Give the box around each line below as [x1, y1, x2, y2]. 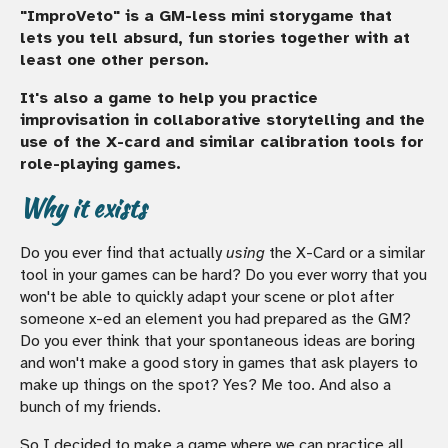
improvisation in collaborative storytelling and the [20, 109, 425, 130]
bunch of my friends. [20, 396, 161, 417]
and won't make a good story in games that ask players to [20, 352, 418, 373]
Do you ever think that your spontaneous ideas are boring [20, 330, 415, 351]
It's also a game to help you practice [20, 87, 318, 108]
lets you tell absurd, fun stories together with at [20, 27, 410, 48]
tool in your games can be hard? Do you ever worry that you [20, 264, 427, 285]
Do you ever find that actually [20, 242, 226, 263]
